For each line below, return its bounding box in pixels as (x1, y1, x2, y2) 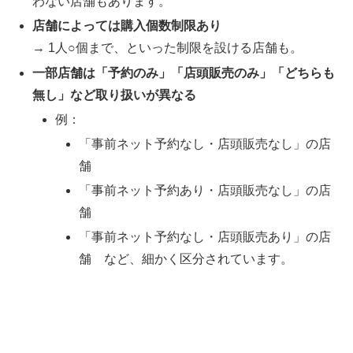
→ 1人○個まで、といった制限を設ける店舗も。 (32, 41, 303, 55)
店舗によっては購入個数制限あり (32, 19, 222, 33)
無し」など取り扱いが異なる (32, 87, 197, 102)
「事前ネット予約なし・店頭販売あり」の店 (78, 230, 331, 244)
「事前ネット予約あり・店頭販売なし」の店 (78, 184, 331, 198)
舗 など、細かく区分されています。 (78, 252, 293, 266)
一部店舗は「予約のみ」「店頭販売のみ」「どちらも (32, 65, 336, 80)
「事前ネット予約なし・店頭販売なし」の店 (78, 137, 331, 150)
